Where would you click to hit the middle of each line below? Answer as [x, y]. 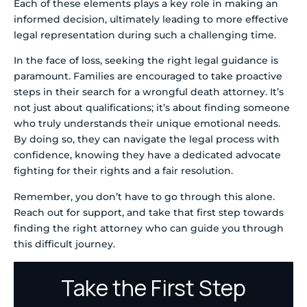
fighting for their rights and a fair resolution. [123, 171]
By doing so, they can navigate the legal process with [147, 139]
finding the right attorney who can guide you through [149, 228]
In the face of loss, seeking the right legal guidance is [146, 61]
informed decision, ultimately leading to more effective [151, 19]
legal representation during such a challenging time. [145, 35]
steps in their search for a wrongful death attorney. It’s [149, 92]
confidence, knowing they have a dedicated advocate [147, 155]
